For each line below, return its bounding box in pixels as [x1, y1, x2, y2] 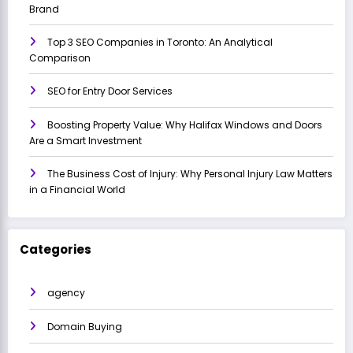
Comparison [29, 50, 91, 65]
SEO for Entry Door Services [47, 84, 173, 98]
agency [47, 286, 85, 300]
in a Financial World [29, 182, 125, 196]
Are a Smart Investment [29, 133, 142, 147]
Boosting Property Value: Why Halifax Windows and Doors [47, 117, 322, 132]
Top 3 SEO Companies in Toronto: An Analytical [47, 35, 273, 49]
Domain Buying [47, 320, 122, 334]
